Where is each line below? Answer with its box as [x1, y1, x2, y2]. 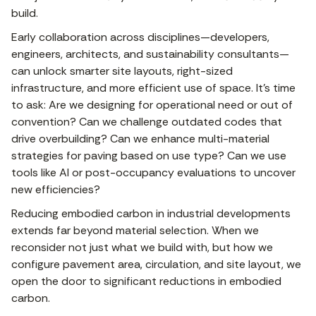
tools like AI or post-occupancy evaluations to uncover [11, 165, 296, 181]
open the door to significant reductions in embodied [11, 274, 281, 289]
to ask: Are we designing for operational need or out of [11, 97, 293, 113]
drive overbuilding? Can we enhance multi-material [11, 131, 269, 147]
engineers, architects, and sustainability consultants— [11, 47, 289, 62]
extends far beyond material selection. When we [11, 223, 259, 238]
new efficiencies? [11, 182, 100, 197]
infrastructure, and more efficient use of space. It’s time [11, 80, 296, 96]
